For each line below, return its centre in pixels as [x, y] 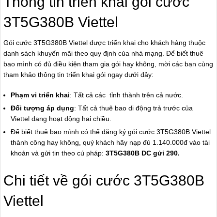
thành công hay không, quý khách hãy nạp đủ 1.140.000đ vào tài [110, 143]
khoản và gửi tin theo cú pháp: [57, 153]
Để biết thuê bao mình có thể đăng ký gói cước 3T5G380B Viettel [111, 132]
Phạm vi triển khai [40, 95]
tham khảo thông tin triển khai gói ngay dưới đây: [79, 75]
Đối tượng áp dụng [43, 108]
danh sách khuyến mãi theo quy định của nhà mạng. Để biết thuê [104, 54]
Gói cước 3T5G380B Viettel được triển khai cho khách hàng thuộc [105, 43]
